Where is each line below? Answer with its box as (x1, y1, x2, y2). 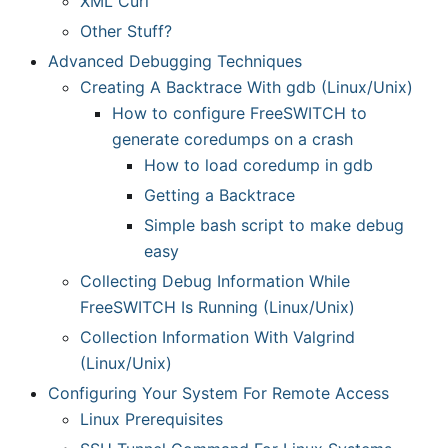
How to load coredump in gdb (144, 155, 373, 175)
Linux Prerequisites (80, 409, 223, 429)
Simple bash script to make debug (144, 215, 404, 235)
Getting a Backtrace (144, 185, 295, 205)
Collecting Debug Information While (80, 271, 350, 291)
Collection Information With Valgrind (80, 327, 355, 347)
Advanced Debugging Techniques (48, 51, 302, 71)
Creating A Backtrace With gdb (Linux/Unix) (80, 77, 413, 97)
